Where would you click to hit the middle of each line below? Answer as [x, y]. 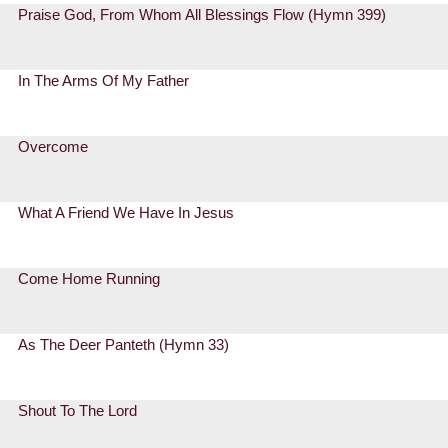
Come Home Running [89, 279]
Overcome [53, 147]
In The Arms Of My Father [104, 81]
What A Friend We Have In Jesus [126, 213]
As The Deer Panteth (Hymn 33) [124, 345]
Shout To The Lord [78, 411]
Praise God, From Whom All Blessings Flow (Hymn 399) [202, 15]
